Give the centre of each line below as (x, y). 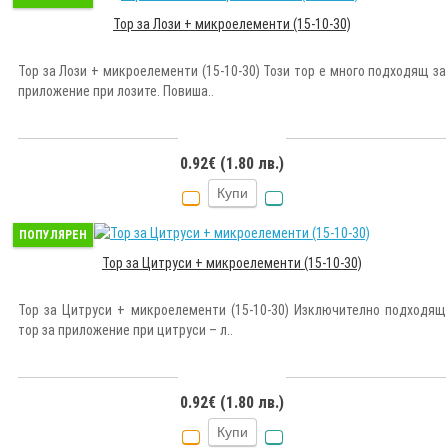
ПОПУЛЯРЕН (53, 234)
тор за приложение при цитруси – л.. (125, 329)
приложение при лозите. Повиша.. (116, 90)
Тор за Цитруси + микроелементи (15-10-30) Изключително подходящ (232, 309)
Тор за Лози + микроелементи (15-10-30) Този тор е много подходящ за (232, 70)
